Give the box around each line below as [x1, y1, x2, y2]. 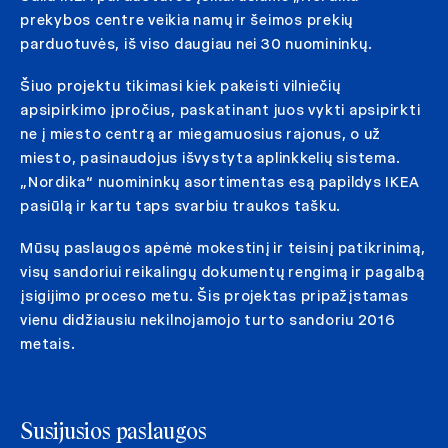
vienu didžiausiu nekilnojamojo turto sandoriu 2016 [20, 310, 396, 329]
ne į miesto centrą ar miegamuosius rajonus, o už [20, 124, 381, 143]
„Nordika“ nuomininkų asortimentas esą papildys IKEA [20, 172, 420, 191]
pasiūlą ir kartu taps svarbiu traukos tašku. [20, 196, 341, 215]
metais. [20, 334, 76, 353]
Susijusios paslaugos [20, 421, 207, 444]
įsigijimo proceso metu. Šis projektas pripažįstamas [20, 286, 409, 305]
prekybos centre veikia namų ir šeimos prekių [20, 10, 353, 29]
